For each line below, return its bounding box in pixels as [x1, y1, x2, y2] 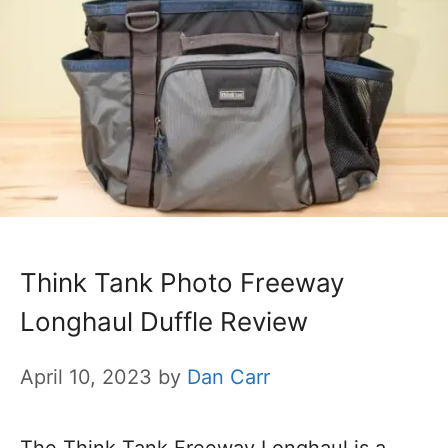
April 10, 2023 [20, 365, 152, 390]
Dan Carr [187, 365, 270, 390]
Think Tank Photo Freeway [20, 267, 344, 299]
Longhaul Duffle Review [20, 306, 308, 338]
